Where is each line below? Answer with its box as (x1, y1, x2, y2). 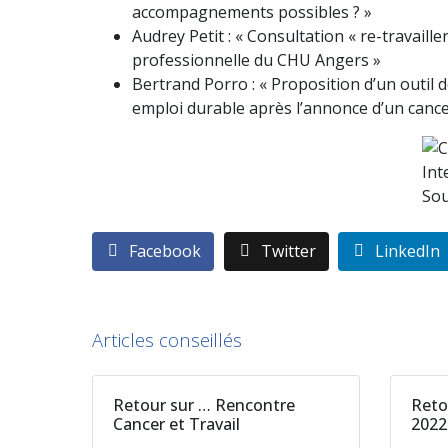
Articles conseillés (92, 327, 242, 353)
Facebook (129, 240, 201, 263)
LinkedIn (375, 240, 441, 263)
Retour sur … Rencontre (113, 394, 295, 417)
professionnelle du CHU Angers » (132, 49, 381, 71)
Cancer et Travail (113, 413, 240, 436)
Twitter (260, 240, 316, 263)
